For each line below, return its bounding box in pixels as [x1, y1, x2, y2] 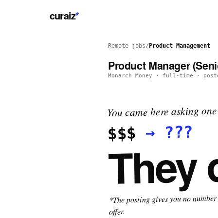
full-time [163, 73, 193, 79]
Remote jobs [108, 42, 145, 49]
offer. [109, 206, 126, 217]
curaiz [50, 8, 76, 22]
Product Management [149, 42, 210, 49]
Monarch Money [108, 73, 152, 79]
